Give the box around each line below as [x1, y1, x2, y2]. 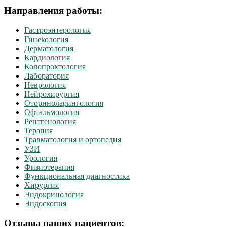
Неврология [24, 81, 66, 90]
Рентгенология [24, 117, 76, 126]
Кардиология [24, 53, 70, 62]
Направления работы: [4, 5, 102, 16]
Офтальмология [24, 108, 79, 117]
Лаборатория [24, 71, 69, 81]
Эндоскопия [24, 199, 66, 208]
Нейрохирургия [24, 90, 79, 99]
